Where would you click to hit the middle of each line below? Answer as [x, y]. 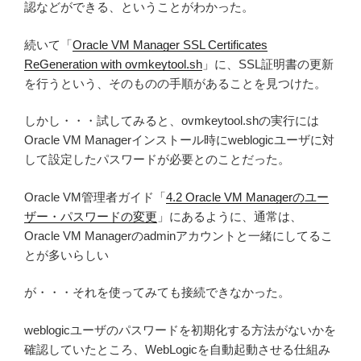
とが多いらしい [66, 255]
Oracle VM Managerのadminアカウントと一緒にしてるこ [178, 235]
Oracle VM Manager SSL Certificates [170, 44]
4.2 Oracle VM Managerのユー [247, 197]
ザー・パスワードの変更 [91, 216]
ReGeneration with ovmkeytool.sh [113, 64]
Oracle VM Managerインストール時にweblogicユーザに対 [179, 140]
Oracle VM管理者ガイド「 [95, 197]
